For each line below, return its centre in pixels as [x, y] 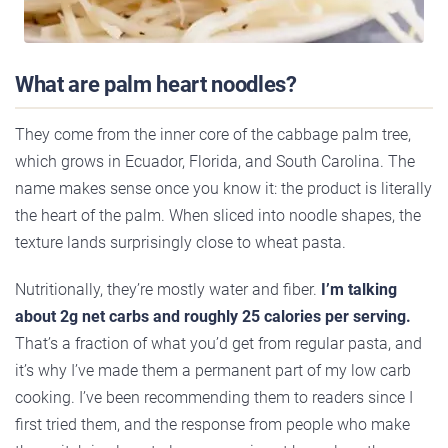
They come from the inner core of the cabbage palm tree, [213, 134]
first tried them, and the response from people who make [212, 424]
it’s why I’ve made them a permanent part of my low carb [213, 370]
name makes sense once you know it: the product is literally [223, 188]
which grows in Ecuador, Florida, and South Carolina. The [215, 161]
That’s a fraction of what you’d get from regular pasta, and [218, 343]
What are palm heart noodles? [156, 84]
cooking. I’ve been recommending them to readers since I [214, 397]
